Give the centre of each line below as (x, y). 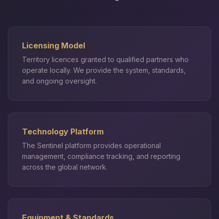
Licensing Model (54, 45)
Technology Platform (63, 131)
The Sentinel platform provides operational (91, 145)
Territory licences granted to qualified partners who (105, 59)
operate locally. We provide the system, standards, (104, 70)
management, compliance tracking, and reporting (101, 156)
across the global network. (65, 167)
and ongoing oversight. (59, 81)
